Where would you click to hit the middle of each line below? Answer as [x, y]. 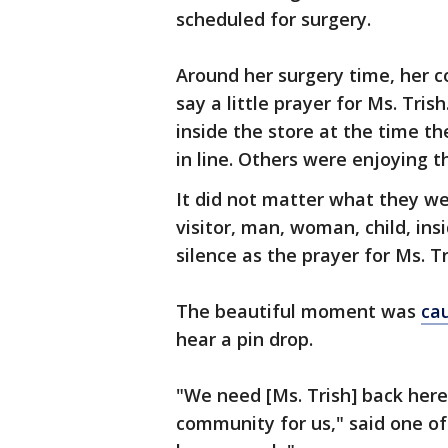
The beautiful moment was [298, 311]
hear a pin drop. [244, 339]
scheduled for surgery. [273, 19]
